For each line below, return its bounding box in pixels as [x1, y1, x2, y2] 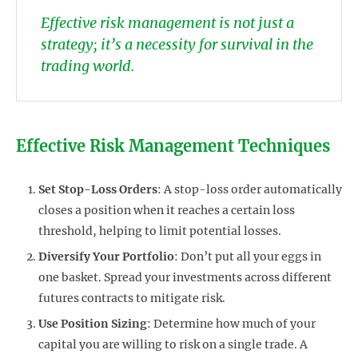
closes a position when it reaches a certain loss [38, 203, 295, 218]
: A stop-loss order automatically [157, 182, 342, 197]
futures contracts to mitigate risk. [38, 291, 225, 306]
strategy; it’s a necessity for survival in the [41, 35, 313, 54]
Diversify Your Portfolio [38, 249, 174, 265]
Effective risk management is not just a [41, 14, 294, 33]
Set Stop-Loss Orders [38, 182, 157, 197]
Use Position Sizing [38, 316, 147, 332]
